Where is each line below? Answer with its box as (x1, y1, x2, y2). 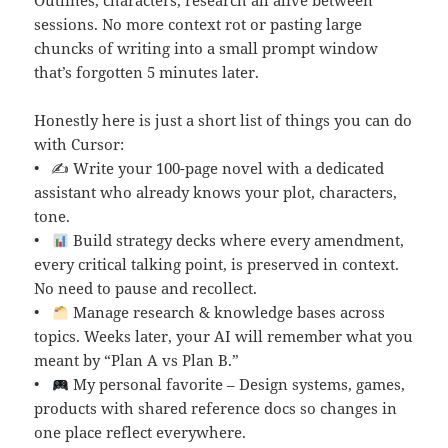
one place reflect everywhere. (34, 422, 247, 443)
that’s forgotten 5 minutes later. (34, 62, 260, 83)
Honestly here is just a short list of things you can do (34, 110, 413, 131)
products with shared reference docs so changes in (34, 398, 398, 419)
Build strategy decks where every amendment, (68, 230, 404, 251)
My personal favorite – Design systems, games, (68, 374, 405, 395)
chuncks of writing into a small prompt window (34, 38, 379, 59)
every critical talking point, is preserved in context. (34, 254, 400, 275)
